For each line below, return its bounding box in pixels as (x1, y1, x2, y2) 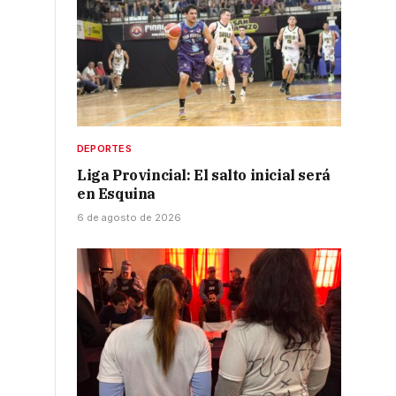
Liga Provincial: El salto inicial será (77, 165, 331, 184)
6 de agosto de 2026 (77, 210, 181, 224)
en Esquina (77, 184, 156, 202)
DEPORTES (77, 141, 132, 155)
